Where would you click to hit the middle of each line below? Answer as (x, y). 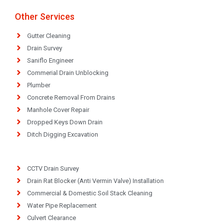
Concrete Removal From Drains (71, 97)
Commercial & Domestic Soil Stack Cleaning (90, 193)
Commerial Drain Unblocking (68, 73)
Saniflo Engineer (50, 60)
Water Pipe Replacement (62, 205)
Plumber (39, 85)
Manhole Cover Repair (58, 110)
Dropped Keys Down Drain (65, 122)
